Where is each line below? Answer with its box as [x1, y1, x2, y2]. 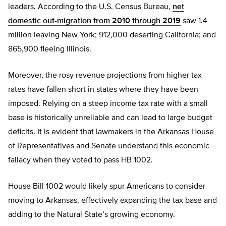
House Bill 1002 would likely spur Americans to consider [8, 183, 205, 191]
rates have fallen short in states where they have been [8, 86, 198, 94]
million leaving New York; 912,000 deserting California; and [8, 31, 216, 40]
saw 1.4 [181, 17, 207, 26]
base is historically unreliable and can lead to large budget [8, 114, 212, 123]
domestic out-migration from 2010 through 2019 [8, 17, 181, 26]
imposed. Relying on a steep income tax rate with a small [8, 100, 208, 108]
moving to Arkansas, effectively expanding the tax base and [8, 197, 217, 205]
